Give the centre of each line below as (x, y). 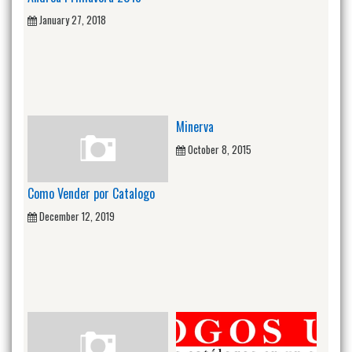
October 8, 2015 (220, 150)
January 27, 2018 (73, 19)
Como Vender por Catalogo (91, 193)
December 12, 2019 (77, 216)
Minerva (195, 127)
